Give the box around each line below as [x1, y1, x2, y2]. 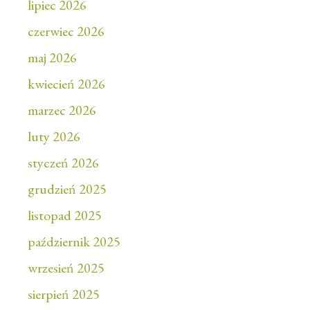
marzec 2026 [28, 101, 96, 120]
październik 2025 [28, 232, 120, 251]
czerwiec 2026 [28, 22, 104, 41]
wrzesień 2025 [28, 259, 104, 277]
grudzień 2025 [28, 180, 107, 199]
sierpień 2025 [28, 285, 100, 304]
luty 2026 [28, 127, 80, 146]
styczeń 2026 [28, 154, 99, 172]
